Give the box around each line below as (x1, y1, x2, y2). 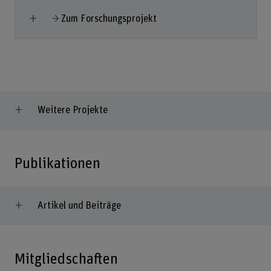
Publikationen (14, 156, 100, 172)
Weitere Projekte (37, 105, 108, 116)
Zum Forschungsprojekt (61, 13, 157, 24)
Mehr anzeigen (38, 11, 97, 22)
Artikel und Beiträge (37, 200, 121, 211)
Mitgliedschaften (14, 251, 118, 267)
